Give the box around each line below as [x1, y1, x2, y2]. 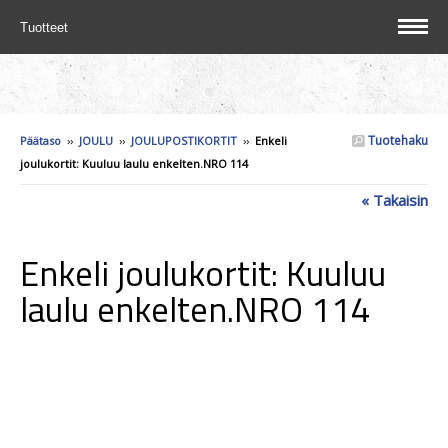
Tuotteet [20, 20, 72, 35]
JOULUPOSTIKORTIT [131, 133, 237, 148]
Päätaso [20, 133, 61, 148]
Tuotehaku [365, 132, 428, 149]
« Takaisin [361, 190, 428, 210]
